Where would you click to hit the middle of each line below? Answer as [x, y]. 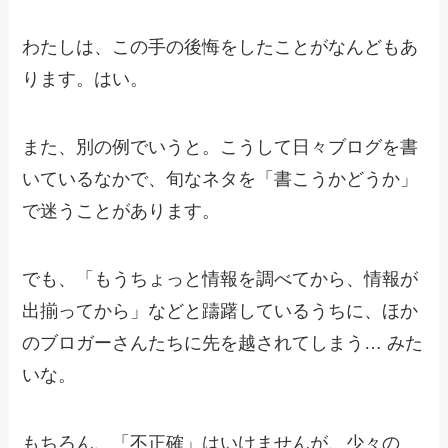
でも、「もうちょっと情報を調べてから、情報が [220, 278]
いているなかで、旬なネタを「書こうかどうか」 [220, 179]
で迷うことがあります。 [121, 211]
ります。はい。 [85, 79]
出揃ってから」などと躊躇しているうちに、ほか [220, 310]
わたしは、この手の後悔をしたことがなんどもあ [220, 47]
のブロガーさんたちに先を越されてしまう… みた [223, 342]
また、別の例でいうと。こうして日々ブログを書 [220, 147]
